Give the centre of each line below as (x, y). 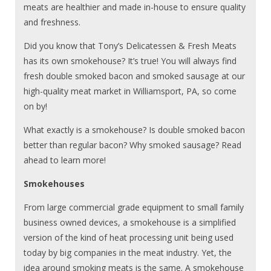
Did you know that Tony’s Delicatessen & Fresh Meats (130, 45)
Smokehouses (54, 183)
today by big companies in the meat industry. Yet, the (128, 252)
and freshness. (52, 22)
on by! (36, 106)
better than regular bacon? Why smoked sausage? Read (133, 145)
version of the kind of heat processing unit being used (129, 237)
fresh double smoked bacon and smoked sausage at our (135, 76)
